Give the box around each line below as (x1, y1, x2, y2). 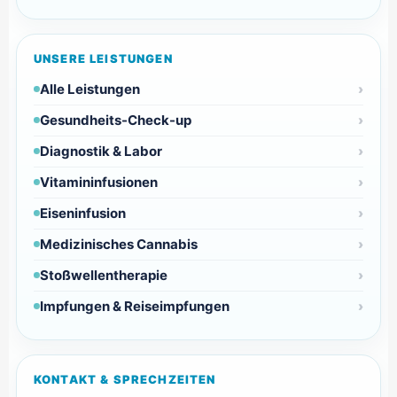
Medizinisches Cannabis (39, 235, 198, 253)
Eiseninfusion (39, 204, 126, 222)
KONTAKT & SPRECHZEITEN (33, 371, 216, 386)
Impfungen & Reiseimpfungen (39, 297, 230, 315)
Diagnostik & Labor (39, 142, 162, 160)
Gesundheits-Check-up (39, 111, 191, 128)
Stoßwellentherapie (39, 266, 167, 284)
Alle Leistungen (39, 80, 140, 97)
